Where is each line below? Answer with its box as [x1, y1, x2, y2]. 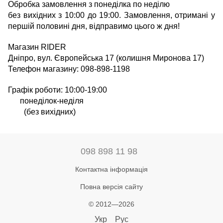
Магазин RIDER [8, 43, 66, 51]
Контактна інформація [75, 165, 148, 173]
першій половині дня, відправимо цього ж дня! [8, 22, 180, 30]
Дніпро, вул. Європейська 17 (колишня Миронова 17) [8, 54, 204, 62]
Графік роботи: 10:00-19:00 [8, 86, 107, 94]
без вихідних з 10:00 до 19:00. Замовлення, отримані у [8, 11, 215, 19]
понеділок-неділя [8, 97, 84, 105]
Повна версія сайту [80, 183, 143, 191]
